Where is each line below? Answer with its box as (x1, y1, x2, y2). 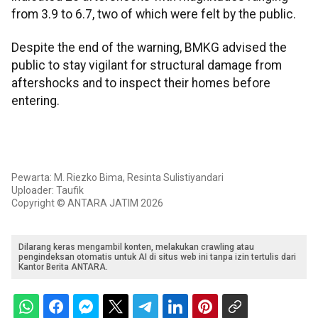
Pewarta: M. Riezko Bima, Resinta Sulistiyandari (11, 172, 224, 184)
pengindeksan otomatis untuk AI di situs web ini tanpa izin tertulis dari (18, 252, 296, 263)
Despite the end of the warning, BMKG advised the (11, 40, 287, 55)
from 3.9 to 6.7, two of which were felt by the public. (11, 6, 296, 21)
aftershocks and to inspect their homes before (11, 76, 270, 91)
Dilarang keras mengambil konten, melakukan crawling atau (18, 242, 254, 253)
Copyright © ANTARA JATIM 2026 (11, 197, 163, 209)
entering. (11, 94, 60, 109)
